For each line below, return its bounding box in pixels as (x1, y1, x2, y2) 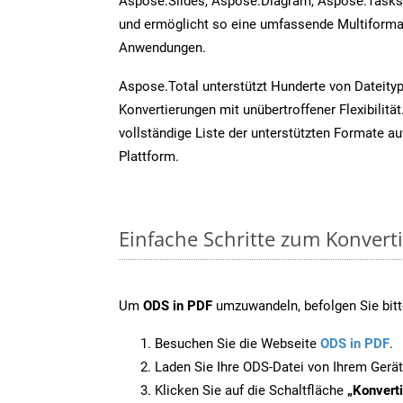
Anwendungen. (119, 39, 206, 56)
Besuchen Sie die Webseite (155, 335, 320, 352)
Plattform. (119, 148, 179, 165)
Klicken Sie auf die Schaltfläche (155, 381, 347, 399)
